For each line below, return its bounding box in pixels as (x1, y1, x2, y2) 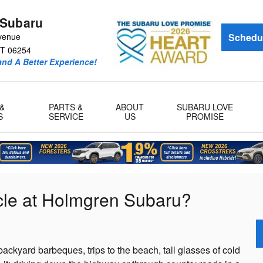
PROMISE (186, 110, 224, 122)
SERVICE (48, 110, 83, 122)
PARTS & (49, 101, 83, 113)
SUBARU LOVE (176, 101, 233, 113)
